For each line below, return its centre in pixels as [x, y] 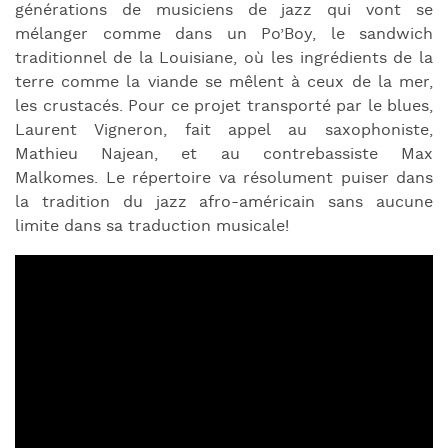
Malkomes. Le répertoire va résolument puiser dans [224, 178]
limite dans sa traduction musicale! [152, 226]
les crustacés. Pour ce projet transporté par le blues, [224, 106]
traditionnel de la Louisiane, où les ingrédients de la [224, 58]
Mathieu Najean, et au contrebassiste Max [224, 154]
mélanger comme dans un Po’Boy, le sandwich [224, 34]
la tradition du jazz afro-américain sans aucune [224, 202]
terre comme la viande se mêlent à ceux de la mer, [224, 82]
